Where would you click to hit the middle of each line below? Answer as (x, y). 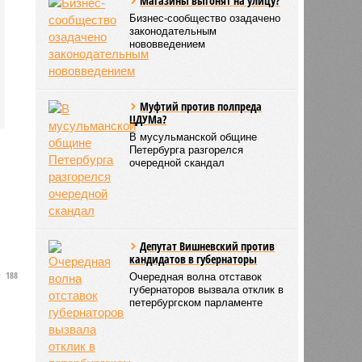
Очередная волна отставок (196, 276)
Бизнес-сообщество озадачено (205, 18)
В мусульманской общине (194, 137)
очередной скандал (177, 162)
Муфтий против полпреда (201, 106)
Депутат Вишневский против (208, 246)
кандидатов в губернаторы (194, 259)
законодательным (173, 31)
